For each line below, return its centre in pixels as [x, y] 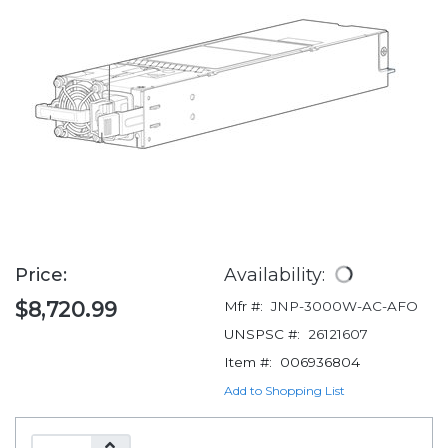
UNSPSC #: [262, 334]
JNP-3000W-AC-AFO [344, 306]
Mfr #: [243, 306]
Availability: [277, 275]
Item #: [248, 362]
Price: [43, 275]
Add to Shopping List [284, 391]
